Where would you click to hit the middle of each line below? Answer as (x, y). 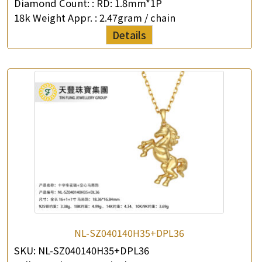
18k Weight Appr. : (57, 18)
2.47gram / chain (137, 18)
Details (130, 35)
